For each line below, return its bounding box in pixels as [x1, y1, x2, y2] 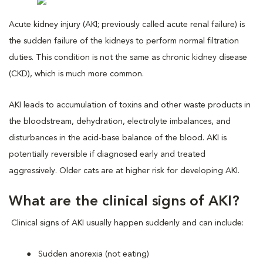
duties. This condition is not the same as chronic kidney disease [9, 53, 247, 62]
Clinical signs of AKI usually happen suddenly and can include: [9, 218, 244, 227]
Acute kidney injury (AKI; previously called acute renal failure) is [9, 20, 245, 29]
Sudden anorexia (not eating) [38, 249, 149, 258]
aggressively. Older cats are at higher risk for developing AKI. [9, 166, 240, 175]
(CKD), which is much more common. [9, 69, 144, 78]
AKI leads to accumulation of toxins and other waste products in [9, 100, 251, 109]
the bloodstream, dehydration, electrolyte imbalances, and [9, 117, 231, 126]
